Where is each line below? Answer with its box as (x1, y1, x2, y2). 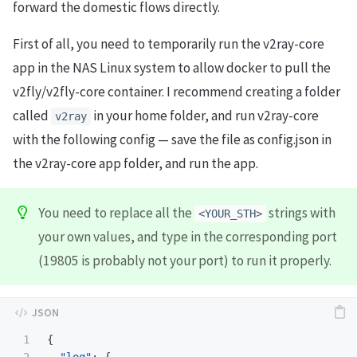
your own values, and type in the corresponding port (38, 228, 337, 245)
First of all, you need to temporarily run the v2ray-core (13, 35, 324, 53)
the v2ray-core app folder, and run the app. (13, 155, 258, 172)
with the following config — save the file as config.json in (13, 131, 331, 148)
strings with (266, 204, 335, 222)
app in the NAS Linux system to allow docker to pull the (13, 59, 331, 76)
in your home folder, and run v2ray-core (91, 107, 319, 124)
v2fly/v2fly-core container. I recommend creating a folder (13, 83, 340, 100)
